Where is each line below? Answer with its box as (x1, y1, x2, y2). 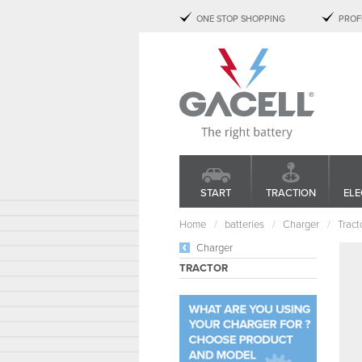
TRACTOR (179, 262, 228, 275)
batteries (225, 218, 264, 231)
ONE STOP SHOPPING (196, 14, 285, 24)
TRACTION (266, 187, 316, 200)
